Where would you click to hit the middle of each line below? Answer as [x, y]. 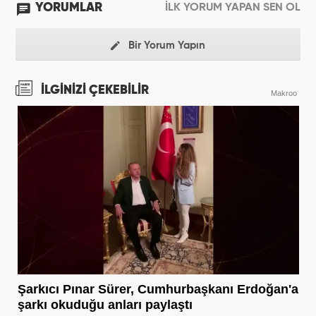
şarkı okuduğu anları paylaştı [105, 304]
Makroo [284, 93]
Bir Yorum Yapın [165, 45]
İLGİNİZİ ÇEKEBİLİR [93, 90]
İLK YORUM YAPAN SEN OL [233, 7]
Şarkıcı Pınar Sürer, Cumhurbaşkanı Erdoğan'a [158, 289]
